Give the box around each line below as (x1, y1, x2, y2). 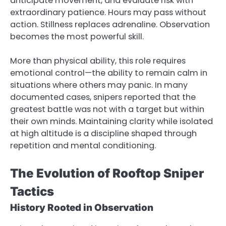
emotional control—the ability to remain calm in (10, 67, 207, 79)
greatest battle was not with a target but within (10, 103, 204, 116)
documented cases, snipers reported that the (10, 91, 196, 103)
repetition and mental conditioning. (10, 140, 156, 152)
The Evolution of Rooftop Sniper (10, 165, 204, 181)
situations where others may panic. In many (10, 79, 188, 91)
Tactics (10, 184, 54, 199)
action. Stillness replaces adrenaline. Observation (10, 19, 210, 31)
